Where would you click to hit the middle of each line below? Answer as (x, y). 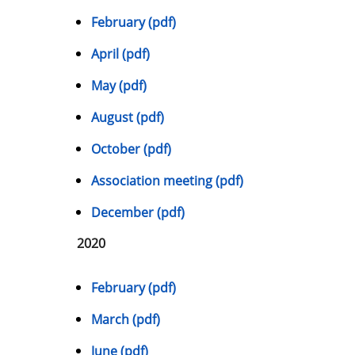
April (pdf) (120, 54)
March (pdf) (126, 319)
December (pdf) (138, 213)
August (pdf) (128, 118)
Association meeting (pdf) (167, 181)
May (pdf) (119, 86)
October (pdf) (131, 149)
